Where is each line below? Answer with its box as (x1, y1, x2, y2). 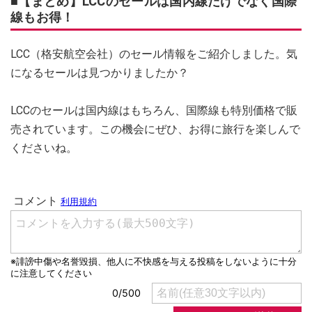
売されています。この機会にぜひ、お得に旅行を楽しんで (10, 122, 300, 136)
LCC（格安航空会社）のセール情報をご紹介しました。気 (10, 47, 297, 61)
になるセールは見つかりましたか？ (10, 65, 189, 79)
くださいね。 (10, 141, 77, 155)
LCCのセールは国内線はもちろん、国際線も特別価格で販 (10, 103, 297, 117)
